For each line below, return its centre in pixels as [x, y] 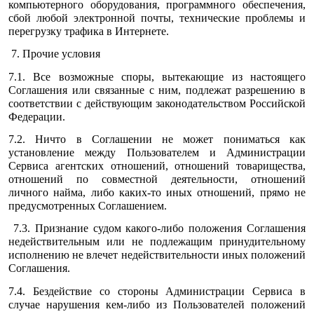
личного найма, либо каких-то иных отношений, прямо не [157, 192]
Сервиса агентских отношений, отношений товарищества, [157, 165]
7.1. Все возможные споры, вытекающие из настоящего [157, 76]
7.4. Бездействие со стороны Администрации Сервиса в [157, 291]
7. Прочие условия [54, 54]
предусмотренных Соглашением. [88, 205]
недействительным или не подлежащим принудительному [157, 242]
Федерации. [37, 116]
